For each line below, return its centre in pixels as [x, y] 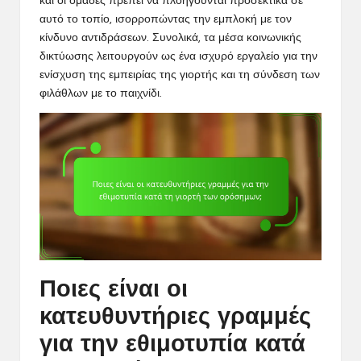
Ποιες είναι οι [114, 291]
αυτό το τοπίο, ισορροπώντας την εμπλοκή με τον [166, 19]
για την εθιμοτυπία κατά [172, 346]
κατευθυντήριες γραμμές [175, 318]
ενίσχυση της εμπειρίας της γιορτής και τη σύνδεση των [180, 75]
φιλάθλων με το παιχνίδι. [101, 93]
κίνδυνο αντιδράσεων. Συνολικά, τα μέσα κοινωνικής [170, 38]
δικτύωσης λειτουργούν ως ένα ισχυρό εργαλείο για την [178, 56]
